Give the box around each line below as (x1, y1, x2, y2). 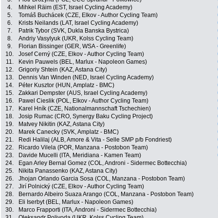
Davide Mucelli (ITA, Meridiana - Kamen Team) (18, 152, 141, 159)
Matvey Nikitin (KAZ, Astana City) (18, 121, 105, 128)
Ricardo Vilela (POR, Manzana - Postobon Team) (18, 144, 148, 151)
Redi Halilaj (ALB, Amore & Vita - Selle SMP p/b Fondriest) (18, 136, 172, 144)
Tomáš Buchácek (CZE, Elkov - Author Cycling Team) (18, 12, 158, 19)
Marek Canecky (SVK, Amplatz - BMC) (18, 128, 119, 136)
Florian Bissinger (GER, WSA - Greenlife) (18, 43, 126, 50)
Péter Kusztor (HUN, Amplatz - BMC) (18, 82, 114, 89)
